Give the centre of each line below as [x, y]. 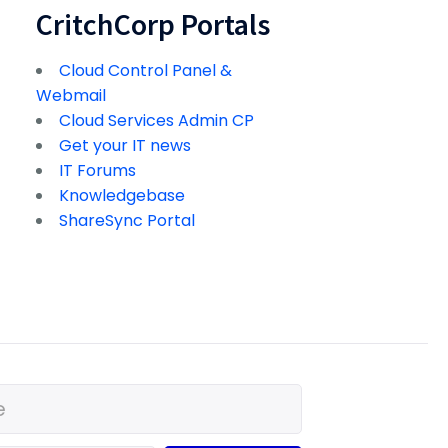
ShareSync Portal [127, 221]
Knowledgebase [122, 196]
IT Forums [97, 171]
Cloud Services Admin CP [156, 121]
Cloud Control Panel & [145, 71]
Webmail [71, 96]
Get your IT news [125, 146]
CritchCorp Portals [153, 24]
